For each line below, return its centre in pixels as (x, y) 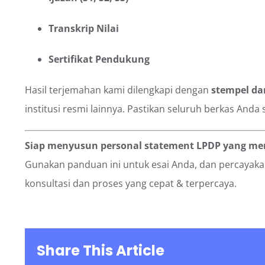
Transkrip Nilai (84, 28)
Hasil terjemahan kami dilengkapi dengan (118, 90)
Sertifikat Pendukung (99, 59)
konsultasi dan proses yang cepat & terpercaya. (131, 183)
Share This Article (101, 251)
